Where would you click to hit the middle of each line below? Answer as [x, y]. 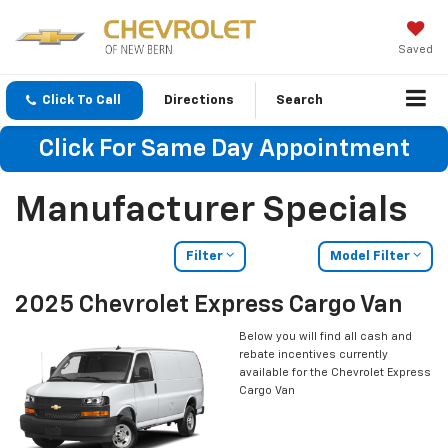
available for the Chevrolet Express [335, 373]
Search [299, 101]
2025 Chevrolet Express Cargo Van [209, 305]
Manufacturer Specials [211, 211]
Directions [199, 101]
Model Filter [371, 257]
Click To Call [81, 101]
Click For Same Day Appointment [224, 149]
